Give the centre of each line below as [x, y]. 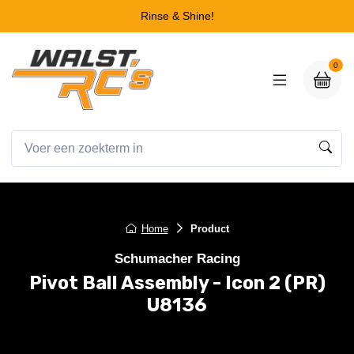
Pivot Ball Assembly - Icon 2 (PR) [177, 282]
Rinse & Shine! [177, 16]
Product [209, 228]
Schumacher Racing [177, 258]
